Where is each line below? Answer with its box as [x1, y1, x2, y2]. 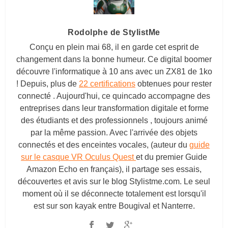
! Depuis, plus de [16, 79, 79, 88]
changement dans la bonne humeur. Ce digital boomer [16, 54, 212, 64]
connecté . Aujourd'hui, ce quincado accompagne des [18, 91, 210, 100]
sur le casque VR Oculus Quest [21, 152, 136, 161]
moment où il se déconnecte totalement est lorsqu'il [22, 189, 206, 198]
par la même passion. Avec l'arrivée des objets [31, 128, 197, 137]
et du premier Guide [136, 152, 207, 161]
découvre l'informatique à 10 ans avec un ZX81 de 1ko [16, 67, 212, 76]
